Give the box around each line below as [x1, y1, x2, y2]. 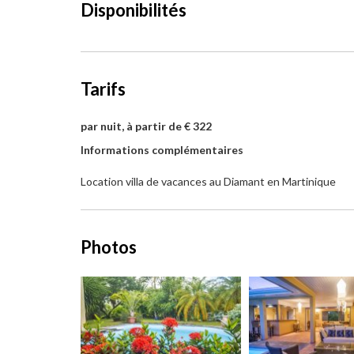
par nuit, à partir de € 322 [81, 119, 212, 133]
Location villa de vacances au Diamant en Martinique [81, 175, 336, 188]
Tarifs [81, 78, 126, 100]
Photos [81, 236, 137, 258]
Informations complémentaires [81, 143, 243, 156]
